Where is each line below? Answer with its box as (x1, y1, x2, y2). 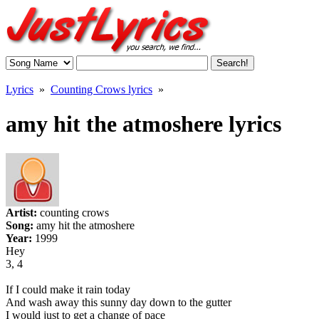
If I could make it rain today (6, 283, 130, 296)
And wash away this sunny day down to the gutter (6, 296, 231, 308)
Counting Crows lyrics (51, 83, 152, 95)
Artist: (6, 206, 40, 219)
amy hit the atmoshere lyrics (6, 111, 281, 137)
